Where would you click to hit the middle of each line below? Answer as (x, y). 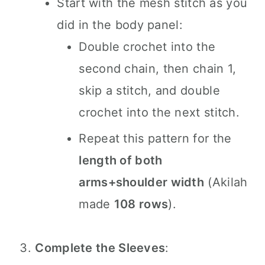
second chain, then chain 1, (158, 69)
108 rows (141, 204)
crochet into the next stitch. (159, 112)
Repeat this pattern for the (155, 138)
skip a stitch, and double (149, 91)
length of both (121, 160)
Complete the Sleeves (100, 248)
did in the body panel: (120, 25)
